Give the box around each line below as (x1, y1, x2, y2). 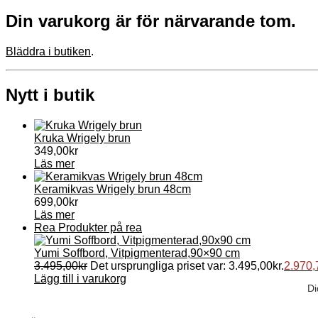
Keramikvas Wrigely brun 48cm (34, 183, 191, 196)
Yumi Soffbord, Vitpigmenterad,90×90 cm (34, 247, 240, 260)
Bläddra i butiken (6, 45, 91, 58)
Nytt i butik (6, 85, 94, 105)
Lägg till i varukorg (34, 273, 126, 285)
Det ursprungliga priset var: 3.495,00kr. (90, 260, 284, 273)
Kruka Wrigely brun (34, 132, 131, 145)
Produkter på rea (58, 221, 142, 234)
